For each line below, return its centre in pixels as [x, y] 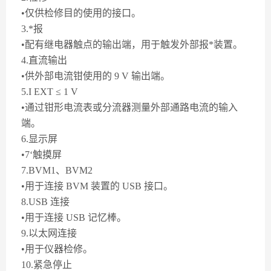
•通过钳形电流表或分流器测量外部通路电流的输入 [129, 107]
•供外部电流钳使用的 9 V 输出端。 [96, 76]
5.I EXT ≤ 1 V [50, 92]
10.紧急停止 [47, 265]
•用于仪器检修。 [57, 249]
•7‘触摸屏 [41, 155]
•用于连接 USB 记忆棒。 [74, 217]
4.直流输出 [44, 60]
